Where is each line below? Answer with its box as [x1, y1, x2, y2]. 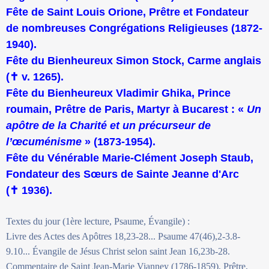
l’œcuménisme [6, 135, 82, 148]
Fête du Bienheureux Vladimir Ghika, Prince [6, 86, 231, 99]
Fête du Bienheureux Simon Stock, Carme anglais [6, 54, 261, 67]
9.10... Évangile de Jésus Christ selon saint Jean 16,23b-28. [6, 246, 230, 256]
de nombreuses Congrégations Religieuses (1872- [6, 22, 262, 34]
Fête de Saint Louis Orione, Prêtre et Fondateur [6, 5, 249, 18]
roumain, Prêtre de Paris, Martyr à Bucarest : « [6, 103, 247, 115]
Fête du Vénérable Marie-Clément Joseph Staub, [6, 151, 253, 164]
